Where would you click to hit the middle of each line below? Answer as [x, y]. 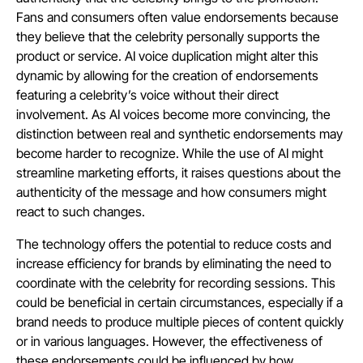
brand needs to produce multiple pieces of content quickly [180, 321]
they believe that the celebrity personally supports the [168, 36]
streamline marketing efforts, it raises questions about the [179, 172]
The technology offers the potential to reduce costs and [174, 243]
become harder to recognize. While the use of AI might [170, 153]
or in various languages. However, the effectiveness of [169, 341]
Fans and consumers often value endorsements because [177, 17]
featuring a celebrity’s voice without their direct [147, 94]
